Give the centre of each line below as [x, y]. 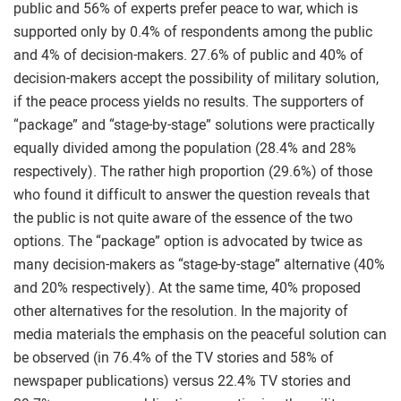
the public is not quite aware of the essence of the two [183, 218]
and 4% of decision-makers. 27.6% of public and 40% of [188, 55]
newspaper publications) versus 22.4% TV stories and [182, 381]
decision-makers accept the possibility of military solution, [196, 78]
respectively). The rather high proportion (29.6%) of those [193, 171]
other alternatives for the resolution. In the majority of [181, 311]
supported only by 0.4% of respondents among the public [193, 32]
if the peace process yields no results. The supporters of [189, 102]
